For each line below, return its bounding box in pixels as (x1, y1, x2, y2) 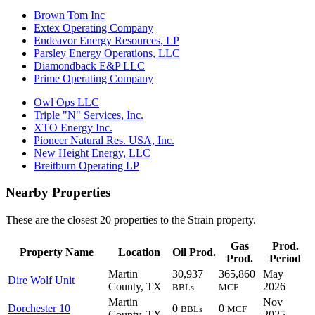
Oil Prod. (172, 246, 216, 259)
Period (269, 252, 301, 265)
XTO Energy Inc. (34, 121, 112, 134)
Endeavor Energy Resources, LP (34, 34, 179, 46)
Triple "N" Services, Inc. (34, 108, 143, 121)
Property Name (20, 246, 94, 259)
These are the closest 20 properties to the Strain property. (6, 214, 256, 226)
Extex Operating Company (34, 21, 153, 34)
